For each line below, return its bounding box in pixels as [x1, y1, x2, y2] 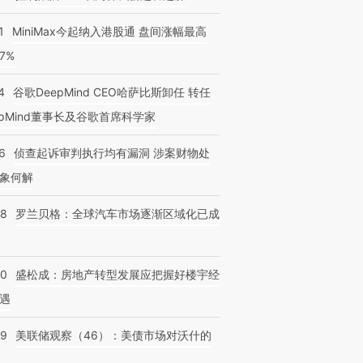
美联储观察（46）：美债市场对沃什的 [15, 328, 211, 342]
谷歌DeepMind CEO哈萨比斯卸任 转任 [13, 85, 211, 99]
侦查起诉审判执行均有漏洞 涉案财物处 [14, 146, 210, 160]
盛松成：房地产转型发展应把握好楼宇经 [15, 267, 220, 281]
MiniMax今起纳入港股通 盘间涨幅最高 [12, 24, 207, 38]
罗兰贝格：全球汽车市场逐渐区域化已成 [15, 207, 220, 220]
